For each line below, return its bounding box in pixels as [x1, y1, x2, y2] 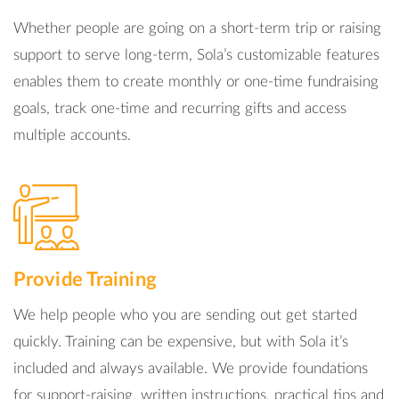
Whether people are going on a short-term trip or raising [13, 20, 381, 36]
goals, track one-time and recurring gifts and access [13, 101, 346, 116]
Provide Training [13, 270, 157, 289]
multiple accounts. [13, 127, 131, 142]
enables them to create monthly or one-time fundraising [13, 74, 379, 89]
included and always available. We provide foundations [13, 361, 368, 376]
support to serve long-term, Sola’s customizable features [13, 47, 379, 62]
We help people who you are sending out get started [13, 307, 357, 322]
